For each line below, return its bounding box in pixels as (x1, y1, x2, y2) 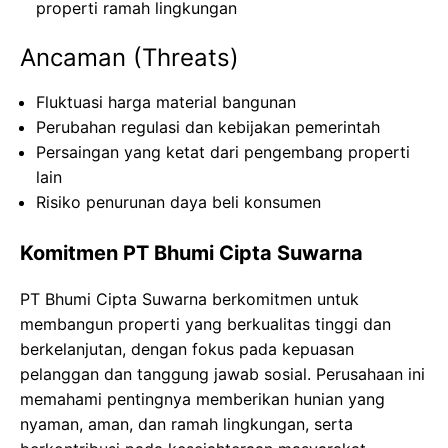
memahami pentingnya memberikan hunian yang (20, 389, 385, 409)
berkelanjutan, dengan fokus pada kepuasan (20, 339, 354, 359)
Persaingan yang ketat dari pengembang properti (36, 142, 410, 162)
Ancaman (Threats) (20, 43, 239, 72)
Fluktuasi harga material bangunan (36, 92, 296, 112)
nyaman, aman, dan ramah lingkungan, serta (20, 414, 353, 434)
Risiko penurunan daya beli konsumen (36, 192, 321, 212)
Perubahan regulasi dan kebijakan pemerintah (36, 117, 380, 137)
